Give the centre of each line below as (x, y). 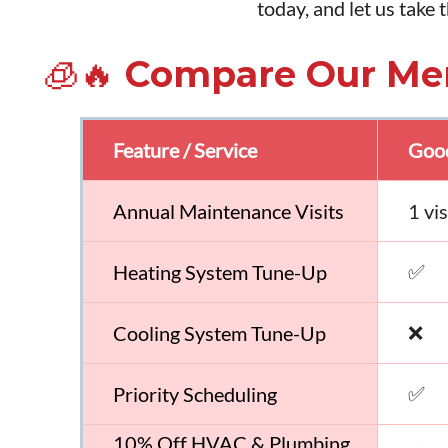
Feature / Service (185, 149)
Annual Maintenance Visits (229, 210)
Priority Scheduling (195, 393)
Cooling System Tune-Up (220, 332)
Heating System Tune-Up (220, 271)
